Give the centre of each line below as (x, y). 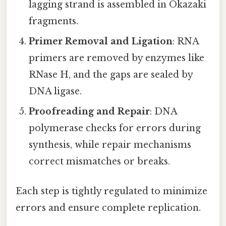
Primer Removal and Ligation (101, 42)
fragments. (54, 21)
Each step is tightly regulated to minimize (111, 191)
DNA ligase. (55, 92)
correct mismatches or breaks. (100, 162)
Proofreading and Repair (90, 112)
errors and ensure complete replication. (108, 208)
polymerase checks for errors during (115, 128)
